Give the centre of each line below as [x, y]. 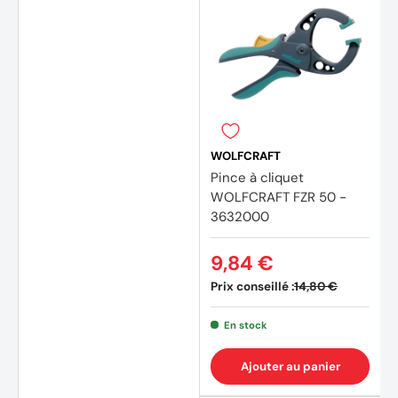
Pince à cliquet [257, 177]
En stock [245, 325]
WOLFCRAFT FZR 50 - [279, 197]
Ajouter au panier [290, 366]
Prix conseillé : [252, 286]
